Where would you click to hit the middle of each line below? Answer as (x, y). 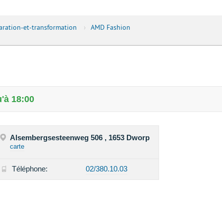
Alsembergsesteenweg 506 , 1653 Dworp (80, 138)
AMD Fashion (110, 28)
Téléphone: (30, 169)
